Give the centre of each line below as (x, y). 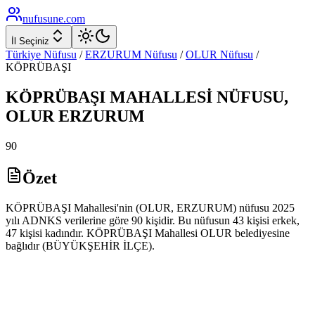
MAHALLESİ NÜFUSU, (197, 97)
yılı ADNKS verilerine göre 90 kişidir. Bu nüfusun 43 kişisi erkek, (153, 220)
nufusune (43, 19)
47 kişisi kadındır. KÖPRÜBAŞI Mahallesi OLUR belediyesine (148, 233)
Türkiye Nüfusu (41, 54)
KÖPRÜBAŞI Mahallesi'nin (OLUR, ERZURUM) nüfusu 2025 (150, 207)
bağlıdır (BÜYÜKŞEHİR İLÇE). (80, 245)
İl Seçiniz (30, 41)
